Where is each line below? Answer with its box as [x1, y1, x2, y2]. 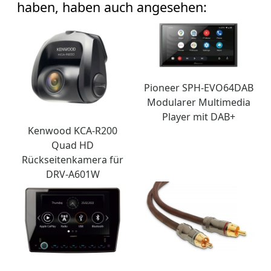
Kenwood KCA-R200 [28, 124, 117, 137]
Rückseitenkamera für [22, 153, 123, 166]
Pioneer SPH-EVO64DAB [143, 81, 253, 95]
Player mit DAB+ [162, 110, 235, 124]
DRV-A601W [45, 168, 100, 181]
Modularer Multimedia [146, 96, 250, 109]
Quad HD [51, 139, 94, 152]
